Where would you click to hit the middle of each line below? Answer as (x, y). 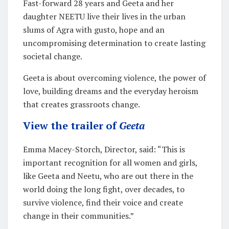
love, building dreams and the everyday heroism (111, 91)
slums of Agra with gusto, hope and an (94, 29)
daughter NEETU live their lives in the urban (104, 16)
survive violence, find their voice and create (103, 202)
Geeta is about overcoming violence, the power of (114, 77)
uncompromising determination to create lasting (114, 43)
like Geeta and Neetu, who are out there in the (108, 176)
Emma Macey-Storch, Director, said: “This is (104, 149)
